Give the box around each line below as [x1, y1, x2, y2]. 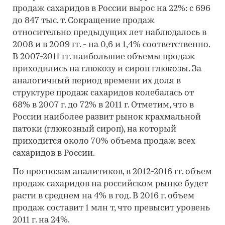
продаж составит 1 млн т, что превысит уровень [13, 204, 210, 212]
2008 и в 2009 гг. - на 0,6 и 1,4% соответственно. [13, 41, 210, 49]
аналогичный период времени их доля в [13, 77, 181, 85]
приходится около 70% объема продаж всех [13, 137, 195, 146]
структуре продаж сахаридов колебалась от [13, 89, 196, 97]
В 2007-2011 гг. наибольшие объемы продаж [13, 53, 195, 61]
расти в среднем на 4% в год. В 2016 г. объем [13, 192, 194, 200]
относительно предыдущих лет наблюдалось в [13, 29, 206, 37]
